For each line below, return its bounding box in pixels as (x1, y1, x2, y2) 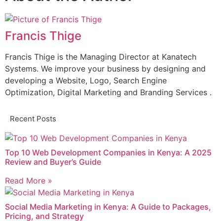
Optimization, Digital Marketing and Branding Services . (5, 87, 212, 98)
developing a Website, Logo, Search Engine (5, 75, 167, 86)
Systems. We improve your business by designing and (5, 64, 206, 74)
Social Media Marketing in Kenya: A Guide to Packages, (5, 202, 211, 212)
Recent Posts (10, 114, 56, 124)
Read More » (5, 176, 52, 186)
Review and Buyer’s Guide (5, 157, 101, 167)
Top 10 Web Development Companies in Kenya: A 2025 (5, 147, 212, 158)
